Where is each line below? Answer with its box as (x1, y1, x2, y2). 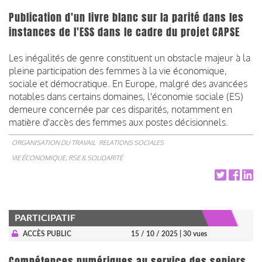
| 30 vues (180, 230, 207, 237)
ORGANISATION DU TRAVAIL (12, 138, 95, 147)
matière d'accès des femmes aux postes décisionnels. (9, 116, 228, 128)
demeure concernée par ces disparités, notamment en (9, 103, 232, 115)
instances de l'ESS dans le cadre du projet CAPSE (9, 24, 240, 40)
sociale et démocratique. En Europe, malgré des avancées (9, 77, 247, 89)
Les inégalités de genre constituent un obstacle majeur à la (9, 51, 250, 64)
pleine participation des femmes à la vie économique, (9, 64, 227, 77)
